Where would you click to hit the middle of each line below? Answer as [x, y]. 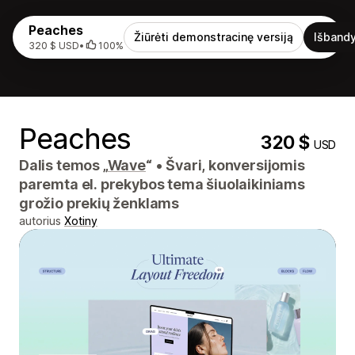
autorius [42, 221]
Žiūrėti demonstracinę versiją [214, 37]
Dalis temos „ [63, 165]
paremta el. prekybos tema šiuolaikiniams [162, 184]
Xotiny [81, 221]
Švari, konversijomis [234, 165]
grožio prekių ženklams [99, 203]
